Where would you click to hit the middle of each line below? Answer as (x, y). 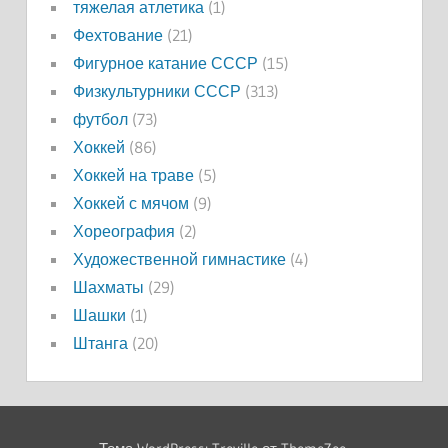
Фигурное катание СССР (165, 63)
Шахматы (108, 287)
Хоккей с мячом (130, 203)
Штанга (100, 343)
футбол (100, 119)
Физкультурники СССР (156, 91)
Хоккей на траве (133, 175)
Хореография (123, 231)
